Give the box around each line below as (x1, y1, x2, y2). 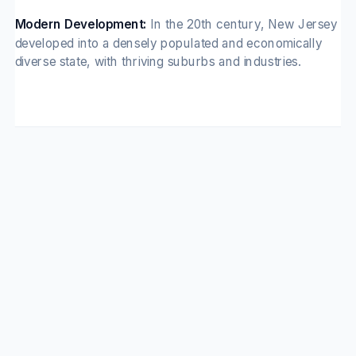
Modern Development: (14, 16, 147, 32)
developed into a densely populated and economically (14, 35, 323, 51)
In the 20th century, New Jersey (146, 16, 338, 32)
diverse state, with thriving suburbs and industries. (14, 53, 301, 69)
